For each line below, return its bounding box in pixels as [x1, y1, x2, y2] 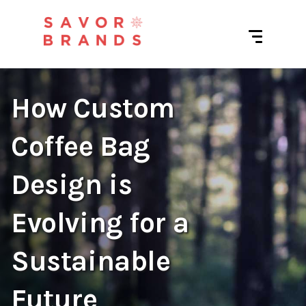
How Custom [11, 92, 175, 125]
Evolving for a [11, 206, 189, 240]
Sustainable [11, 245, 171, 278]
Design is [11, 168, 133, 201]
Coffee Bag [11, 130, 150, 163]
